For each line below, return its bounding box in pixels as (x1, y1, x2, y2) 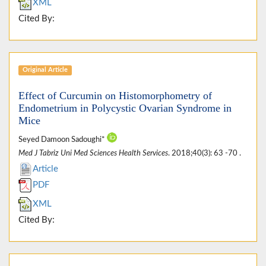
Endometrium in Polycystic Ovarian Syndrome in (18, 102, 232, 114)
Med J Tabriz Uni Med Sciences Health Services (18, 149, 168, 157)
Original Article (22, 66, 68, 74)
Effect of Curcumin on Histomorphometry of (18, 89, 212, 102)
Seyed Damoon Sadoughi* (18, 135, 107, 143)
